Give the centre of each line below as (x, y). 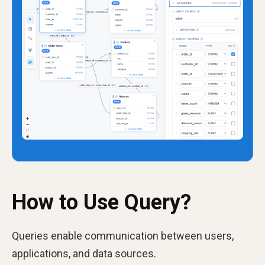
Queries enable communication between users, (123, 236)
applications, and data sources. (84, 254)
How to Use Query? (101, 203)
